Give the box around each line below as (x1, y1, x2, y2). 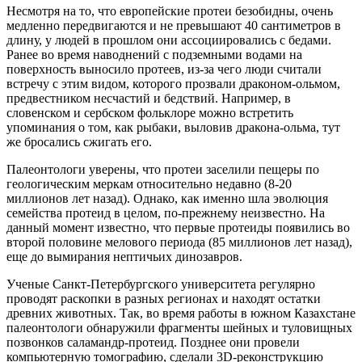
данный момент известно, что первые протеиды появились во (6, 220, 350, 234)
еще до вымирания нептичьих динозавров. (6, 249, 242, 263)
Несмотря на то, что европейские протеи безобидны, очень (6, 3, 333, 18)
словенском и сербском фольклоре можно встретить (6, 105, 293, 120)
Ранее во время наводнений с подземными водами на (6, 47, 302, 61)
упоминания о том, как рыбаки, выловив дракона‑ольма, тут (6, 120, 340, 134)
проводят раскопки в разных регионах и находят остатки (6, 291, 321, 305)
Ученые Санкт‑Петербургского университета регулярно (6, 276, 315, 291)
